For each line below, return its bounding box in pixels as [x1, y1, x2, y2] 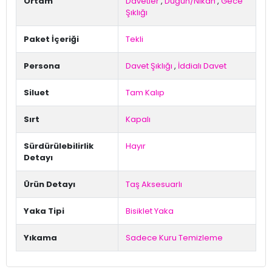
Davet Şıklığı [126, 60, 172, 72]
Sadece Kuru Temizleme [126, 232, 223, 244]
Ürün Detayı [24, 178, 75, 191]
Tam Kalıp [126, 87, 165, 99]
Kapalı [126, 114, 151, 126]
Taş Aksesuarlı [126, 178, 182, 191]
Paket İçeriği [24, 33, 79, 46]
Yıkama [24, 232, 57, 244]
